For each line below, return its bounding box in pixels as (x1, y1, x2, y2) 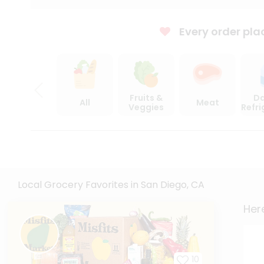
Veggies (128, 101, 164, 113)
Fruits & (130, 92, 163, 104)
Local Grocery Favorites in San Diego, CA (18, 178, 204, 192)
